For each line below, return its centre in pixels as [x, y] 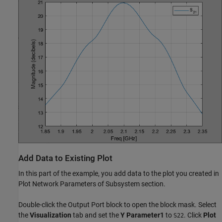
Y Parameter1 [142, 215]
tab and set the [96, 215]
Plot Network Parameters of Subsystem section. [92, 184]
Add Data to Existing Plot [65, 158]
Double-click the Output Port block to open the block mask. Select [117, 205]
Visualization [51, 215]
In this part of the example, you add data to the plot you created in [119, 174]
